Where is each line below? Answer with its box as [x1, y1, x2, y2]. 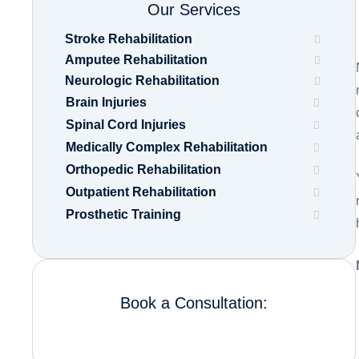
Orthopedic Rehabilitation [66, 163, 221, 176]
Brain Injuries [66, 95, 147, 109]
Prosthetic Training [66, 208, 181, 221]
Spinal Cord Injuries [66, 118, 186, 131]
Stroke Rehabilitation [65, 32, 192, 46]
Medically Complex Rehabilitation [66, 140, 268, 154]
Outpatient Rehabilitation [66, 185, 216, 199]
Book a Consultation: [120, 294, 268, 312]
